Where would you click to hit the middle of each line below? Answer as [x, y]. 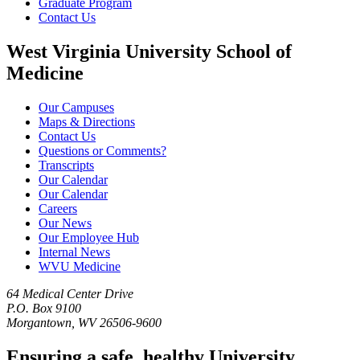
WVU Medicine [80, 267]
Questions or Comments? [102, 151]
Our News [65, 223]
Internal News [74, 252]
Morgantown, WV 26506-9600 [84, 323]
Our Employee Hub [89, 238]
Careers [58, 209]
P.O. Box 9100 [44, 309]
